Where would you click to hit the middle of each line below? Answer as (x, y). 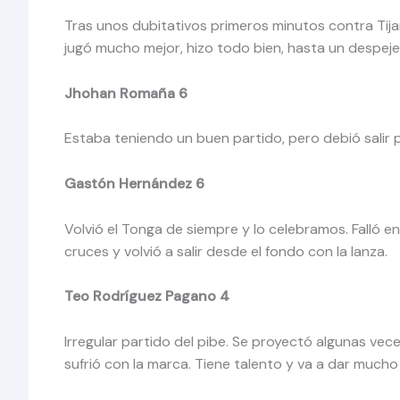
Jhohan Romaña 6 (126, 93)
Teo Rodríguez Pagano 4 (149, 296)
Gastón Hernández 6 (136, 183)
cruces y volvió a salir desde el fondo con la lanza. (226, 251)
